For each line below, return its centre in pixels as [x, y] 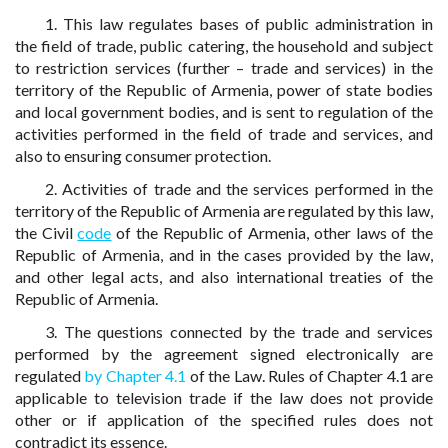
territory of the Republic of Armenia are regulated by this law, [224, 210]
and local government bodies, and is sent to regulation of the [224, 111]
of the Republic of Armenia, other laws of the [272, 232]
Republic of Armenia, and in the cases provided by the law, [224, 254]
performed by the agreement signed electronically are [224, 353]
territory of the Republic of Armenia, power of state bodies [224, 89]
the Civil [46, 232]
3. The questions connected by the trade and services [239, 331]
